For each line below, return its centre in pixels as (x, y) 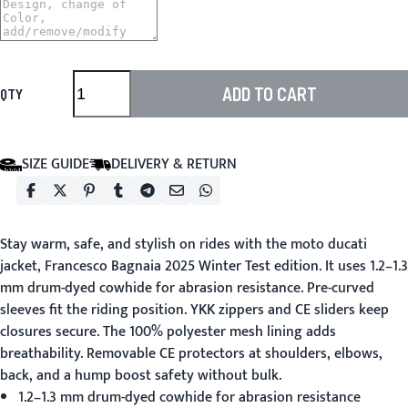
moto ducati (329, 245)
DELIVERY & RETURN (174, 164)
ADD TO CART (270, 94)
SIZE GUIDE (56, 164)
